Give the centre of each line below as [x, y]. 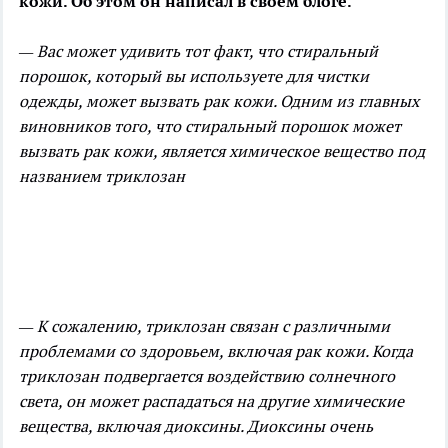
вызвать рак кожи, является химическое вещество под [222, 150]
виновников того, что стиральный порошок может [210, 125]
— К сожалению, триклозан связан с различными [204, 325]
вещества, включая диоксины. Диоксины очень [196, 425]
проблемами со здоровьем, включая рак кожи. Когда [216, 350]
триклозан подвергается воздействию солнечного [207, 375]
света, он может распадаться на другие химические [211, 400]
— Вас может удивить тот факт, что [153, 50]
